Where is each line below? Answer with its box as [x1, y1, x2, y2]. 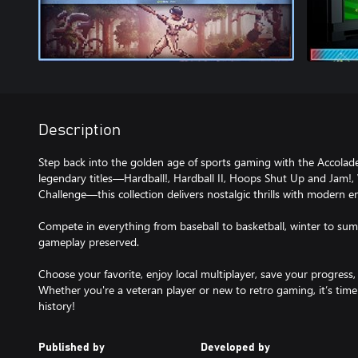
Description [38, 122, 121, 138]
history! [38, 298, 75, 313]
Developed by [200, 342, 270, 353]
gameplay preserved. [38, 234, 139, 249]
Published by [38, 342, 105, 353]
